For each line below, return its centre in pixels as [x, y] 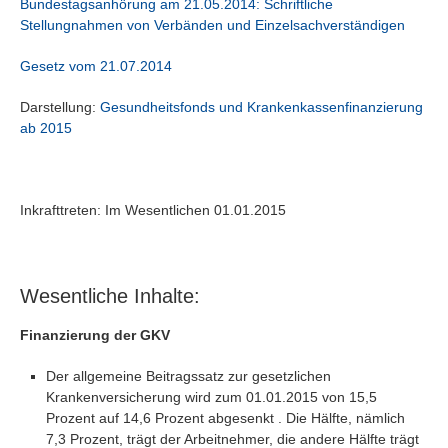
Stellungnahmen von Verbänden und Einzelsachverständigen [212, 25]
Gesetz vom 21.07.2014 [96, 66]
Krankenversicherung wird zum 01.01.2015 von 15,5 [211, 397]
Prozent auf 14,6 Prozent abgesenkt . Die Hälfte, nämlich [225, 418]
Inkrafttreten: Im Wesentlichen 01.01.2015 [153, 210]
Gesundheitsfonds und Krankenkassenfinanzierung [261, 107]
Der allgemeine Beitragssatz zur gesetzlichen [188, 376]
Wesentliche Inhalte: [110, 296]
